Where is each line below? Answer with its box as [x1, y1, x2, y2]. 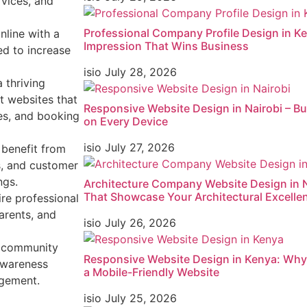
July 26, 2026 [105, 216, 176, 230]
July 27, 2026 [105, 140, 175, 155]
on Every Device [84, 114, 168, 129]
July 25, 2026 [105, 291, 177, 306]
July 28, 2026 [105, 65, 177, 79]
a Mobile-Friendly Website [84, 265, 219, 280]
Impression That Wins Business [84, 39, 249, 53]
